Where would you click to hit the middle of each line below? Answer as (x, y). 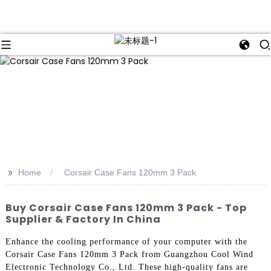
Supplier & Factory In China (83, 220)
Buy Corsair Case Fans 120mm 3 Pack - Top (126, 208)
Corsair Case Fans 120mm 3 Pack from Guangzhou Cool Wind (129, 254)
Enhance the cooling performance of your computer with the (126, 241)
